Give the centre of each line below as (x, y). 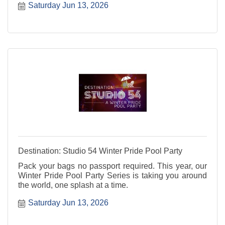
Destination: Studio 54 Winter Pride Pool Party (100, 151)
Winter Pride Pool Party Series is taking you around (113, 175)
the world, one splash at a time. (73, 185)
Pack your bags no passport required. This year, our (113, 166)
